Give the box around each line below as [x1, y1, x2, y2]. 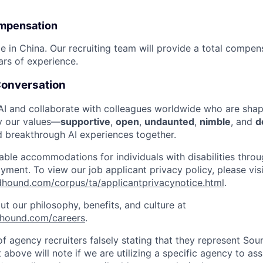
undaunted [144, 116, 194, 128]
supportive [60, 116, 110, 128]
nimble [200, 116, 231, 128]
